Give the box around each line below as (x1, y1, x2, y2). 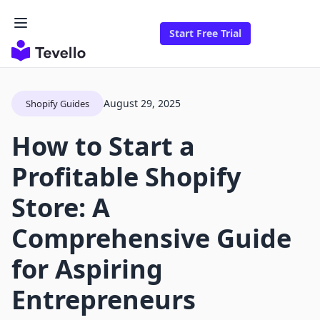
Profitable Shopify (11, 159, 241, 195)
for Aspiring (11, 251, 163, 287)
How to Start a (11, 129, 195, 164)
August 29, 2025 (104, 96, 181, 111)
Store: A (11, 190, 110, 226)
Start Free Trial (169, 26, 241, 41)
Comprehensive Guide (11, 221, 291, 256)
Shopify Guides (26, 97, 89, 111)
